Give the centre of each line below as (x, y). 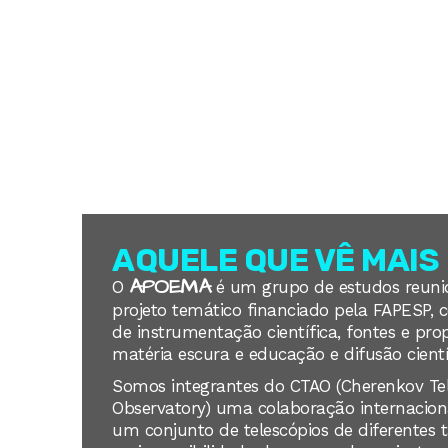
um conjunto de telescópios (223, 430)
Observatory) (164, 408)
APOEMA (169, 287)
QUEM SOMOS (192, 42)
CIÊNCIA (398, 42)
